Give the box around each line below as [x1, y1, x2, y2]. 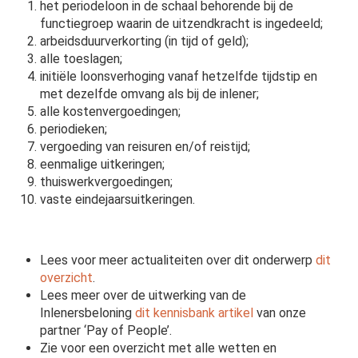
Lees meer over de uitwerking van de [40, 288, 247, 304]
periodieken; [40, 121, 108, 137]
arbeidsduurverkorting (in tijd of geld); [40, 34, 249, 50]
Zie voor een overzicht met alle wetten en [40, 340, 277, 356]
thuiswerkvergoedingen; [40, 174, 173, 190]
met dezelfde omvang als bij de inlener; [40, 86, 260, 102]
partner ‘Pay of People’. [40, 323, 173, 339]
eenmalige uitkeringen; [40, 157, 165, 173]
